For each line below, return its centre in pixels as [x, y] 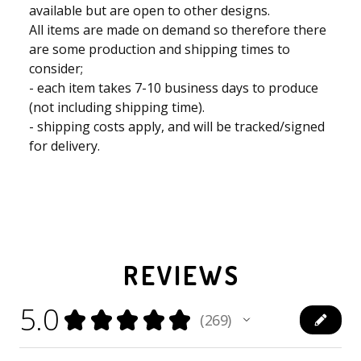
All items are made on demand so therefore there [178, 30]
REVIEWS [182, 276]
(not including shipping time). [117, 108]
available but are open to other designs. [149, 11]
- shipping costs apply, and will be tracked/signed [177, 127]
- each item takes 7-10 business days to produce [174, 88]
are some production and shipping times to [160, 50]
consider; [56, 69]
